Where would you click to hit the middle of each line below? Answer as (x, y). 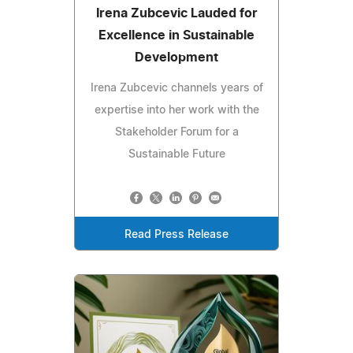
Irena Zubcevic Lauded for (176, 13)
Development (176, 57)
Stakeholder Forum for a (176, 132)
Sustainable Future (176, 154)
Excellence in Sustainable (176, 35)
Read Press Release (176, 234)
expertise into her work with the (176, 110)
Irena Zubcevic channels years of (176, 88)
